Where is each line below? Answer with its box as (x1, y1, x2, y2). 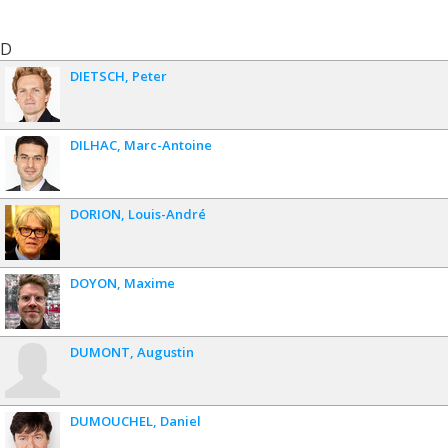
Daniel (160, 412, 201, 431)
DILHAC (70, 136, 117, 155)
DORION (70, 205, 121, 224)
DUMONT (70, 343, 130, 362)
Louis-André (128, 205, 206, 224)
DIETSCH (70, 67, 125, 86)
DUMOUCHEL (70, 412, 153, 431)
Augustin (137, 343, 194, 362)
